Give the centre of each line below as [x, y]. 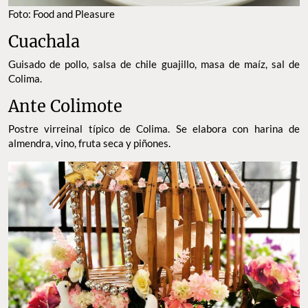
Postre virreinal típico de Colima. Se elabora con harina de [154, 129]
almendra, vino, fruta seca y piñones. [91, 143]
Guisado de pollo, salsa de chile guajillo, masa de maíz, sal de [154, 64]
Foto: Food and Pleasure [62, 14]
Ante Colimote [65, 107]
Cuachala [44, 42]
